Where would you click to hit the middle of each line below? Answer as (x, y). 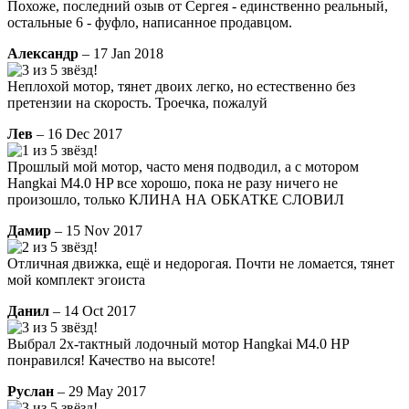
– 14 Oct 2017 (93, 310)
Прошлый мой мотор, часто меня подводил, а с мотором (183, 166)
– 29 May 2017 (102, 391)
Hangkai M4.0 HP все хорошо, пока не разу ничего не (173, 183)
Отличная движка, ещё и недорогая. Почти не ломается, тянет (201, 263)
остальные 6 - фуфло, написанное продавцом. (150, 22)
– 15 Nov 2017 (97, 230)
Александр (45, 53)
